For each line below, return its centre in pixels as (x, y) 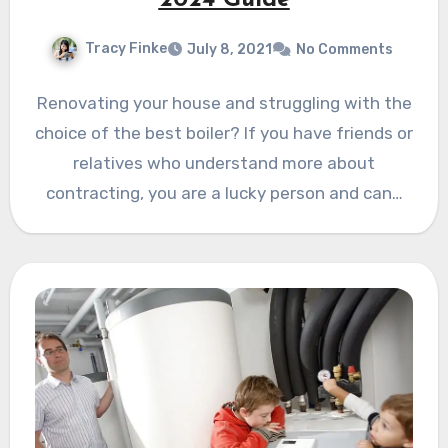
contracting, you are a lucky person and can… (224, 192)
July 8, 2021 (229, 49)
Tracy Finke (126, 48)
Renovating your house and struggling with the (224, 102)
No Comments (344, 49)
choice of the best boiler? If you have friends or (224, 132)
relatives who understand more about (224, 162)
